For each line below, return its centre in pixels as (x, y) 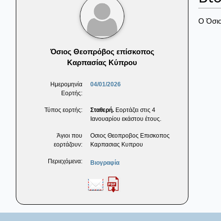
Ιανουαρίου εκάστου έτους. (126, 119)
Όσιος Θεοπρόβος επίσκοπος (102, 52)
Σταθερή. (102, 110)
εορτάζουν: (68, 145)
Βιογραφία (105, 163)
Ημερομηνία (66, 85)
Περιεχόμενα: (65, 162)
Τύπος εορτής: (63, 110)
